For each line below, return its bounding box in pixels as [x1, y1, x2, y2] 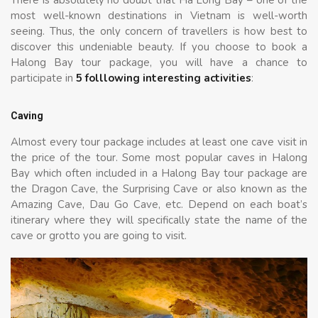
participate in [11, 70, 76, 85]
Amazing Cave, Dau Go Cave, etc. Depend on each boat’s [11, 197, 307, 212]
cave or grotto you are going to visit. [11, 228, 187, 243]
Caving [11, 109, 43, 121]
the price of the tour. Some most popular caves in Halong [11, 150, 307, 165]
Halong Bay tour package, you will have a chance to [11, 55, 307, 70]
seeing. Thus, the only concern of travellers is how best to [11, 23, 307, 38]
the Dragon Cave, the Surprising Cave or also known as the [11, 181, 307, 196]
